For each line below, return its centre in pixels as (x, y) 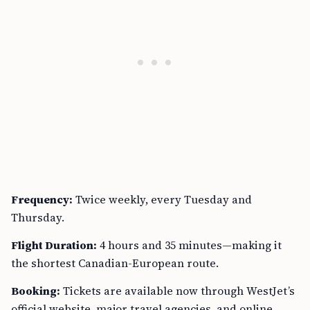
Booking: (36, 291)
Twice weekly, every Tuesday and (162, 199)
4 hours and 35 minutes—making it (189, 245)
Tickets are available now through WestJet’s (177, 291)
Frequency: (42, 199)
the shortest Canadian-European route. (115, 263)
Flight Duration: (54, 245)
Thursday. (38, 217)
